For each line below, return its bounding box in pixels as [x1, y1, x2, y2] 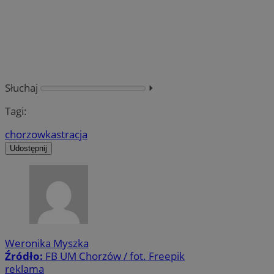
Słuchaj [5, 80, 38, 95]
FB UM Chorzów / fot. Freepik [45, 249, 185, 264]
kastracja [45, 127, 87, 142]
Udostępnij [10, 144, 47, 154]
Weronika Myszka [5, 236, 89, 251]
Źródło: [5, 249, 45, 264]
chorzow [5, 127, 45, 142]
